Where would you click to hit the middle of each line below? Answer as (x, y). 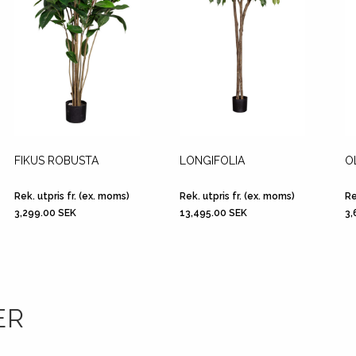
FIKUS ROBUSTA (56, 161)
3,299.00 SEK (45, 213)
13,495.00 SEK (213, 213)
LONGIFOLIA (212, 161)
